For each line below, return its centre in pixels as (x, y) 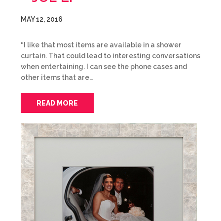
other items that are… (57, 77)
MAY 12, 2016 (42, 19)
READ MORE (57, 103)
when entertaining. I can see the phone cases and (104, 67)
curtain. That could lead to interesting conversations (110, 56)
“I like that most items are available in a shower (101, 45)
